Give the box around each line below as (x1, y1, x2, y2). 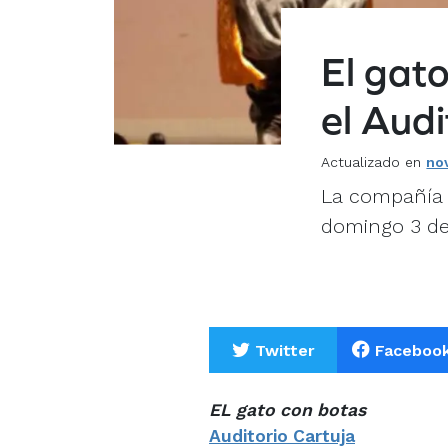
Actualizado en (321, 154, 427, 171)
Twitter (254, 341, 315, 361)
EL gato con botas (209, 400, 366, 421)
